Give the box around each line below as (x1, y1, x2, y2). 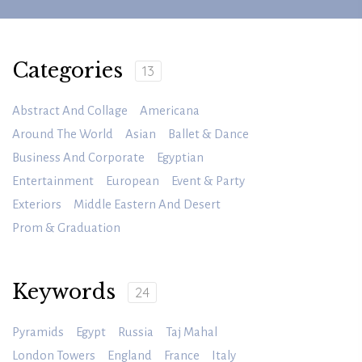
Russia (118, 326, 154, 339)
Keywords (12, 280, 116, 305)
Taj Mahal (166, 326, 217, 339)
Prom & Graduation (12, 221, 120, 235)
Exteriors (12, 198, 61, 212)
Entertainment (12, 175, 94, 188)
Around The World (12, 128, 113, 141)
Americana (140, 104, 200, 118)
